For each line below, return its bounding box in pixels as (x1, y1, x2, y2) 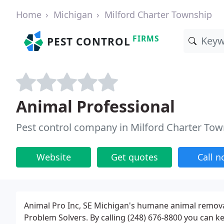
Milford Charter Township (104, 8, 212, 20)
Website (36, 151, 71, 163)
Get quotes (111, 151, 158, 163)
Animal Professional (16, 95, 175, 117)
